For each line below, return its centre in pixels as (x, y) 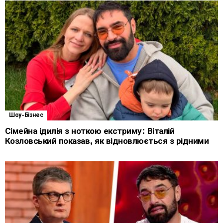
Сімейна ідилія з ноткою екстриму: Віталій (90, 131)
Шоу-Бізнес (26, 115)
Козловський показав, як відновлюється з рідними (107, 141)
